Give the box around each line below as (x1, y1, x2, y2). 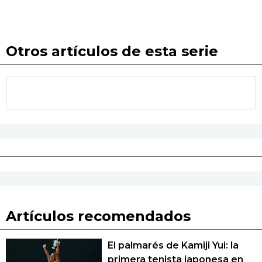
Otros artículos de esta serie (6, 42, 218, 60)
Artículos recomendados (6, 207, 191, 225)
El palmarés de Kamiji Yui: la (108, 239, 239, 251)
